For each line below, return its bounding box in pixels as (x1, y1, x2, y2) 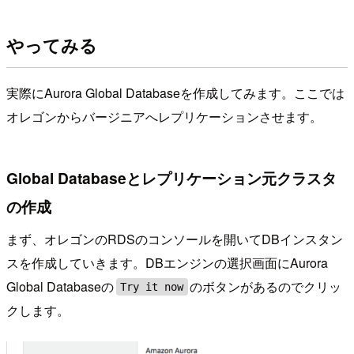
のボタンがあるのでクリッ (190, 277, 342, 296)
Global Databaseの (6, 277, 114, 296)
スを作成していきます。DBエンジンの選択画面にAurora (6, 254, 328, 273)
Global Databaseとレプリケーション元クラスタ (6, 166, 337, 189)
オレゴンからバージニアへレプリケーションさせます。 (6, 107, 322, 126)
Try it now (120, 281, 184, 294)
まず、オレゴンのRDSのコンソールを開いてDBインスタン (6, 230, 343, 249)
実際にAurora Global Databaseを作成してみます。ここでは (6, 84, 345, 103)
